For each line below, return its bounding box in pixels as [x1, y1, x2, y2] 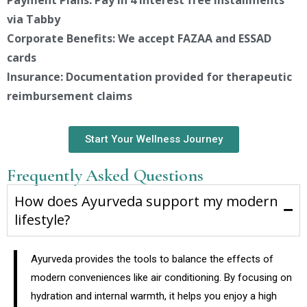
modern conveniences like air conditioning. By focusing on [31, 271, 292, 284]
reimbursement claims [7, 88, 132, 103]
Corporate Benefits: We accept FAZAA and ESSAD [7, 30, 271, 46]
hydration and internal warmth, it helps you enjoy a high [31, 289, 277, 302]
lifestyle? [14, 210, 70, 229]
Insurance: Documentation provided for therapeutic [7, 69, 292, 84]
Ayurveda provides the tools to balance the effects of [31, 252, 273, 265]
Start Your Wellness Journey [84, 132, 223, 145]
